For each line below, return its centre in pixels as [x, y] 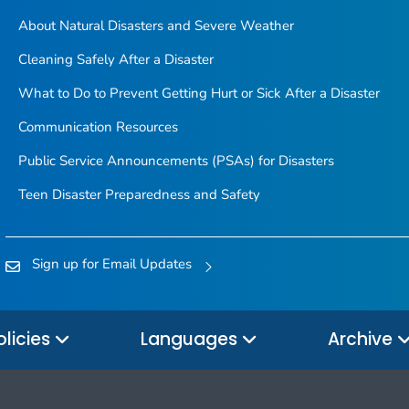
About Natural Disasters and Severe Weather [156, 26]
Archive [362, 340]
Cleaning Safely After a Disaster [115, 60]
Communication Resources [98, 127]
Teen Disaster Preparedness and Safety [139, 195]
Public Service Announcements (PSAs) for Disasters [176, 161]
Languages [191, 340]
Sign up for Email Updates [112, 264]
